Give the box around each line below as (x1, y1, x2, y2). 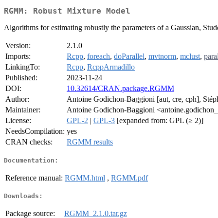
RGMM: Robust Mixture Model (4, 6, 130, 16)
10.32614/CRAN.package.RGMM (67, 84, 174, 93)
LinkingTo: (5, 63, 40, 72)
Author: (5, 95, 29, 104)
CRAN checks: (5, 138, 53, 146)
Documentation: (4, 156, 58, 164)
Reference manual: (5, 173, 63, 182)
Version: (5, 41, 31, 50)
